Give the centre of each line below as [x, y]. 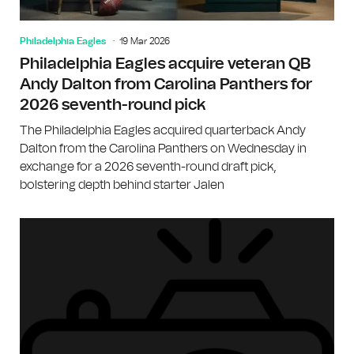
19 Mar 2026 [145, 41]
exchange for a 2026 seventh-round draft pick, [148, 166]
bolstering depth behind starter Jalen [122, 185]
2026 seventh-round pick [113, 105]
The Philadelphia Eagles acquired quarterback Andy [163, 130]
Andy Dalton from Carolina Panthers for [166, 84]
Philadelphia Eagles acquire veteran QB [165, 64]
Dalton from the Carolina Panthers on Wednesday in [163, 148]
